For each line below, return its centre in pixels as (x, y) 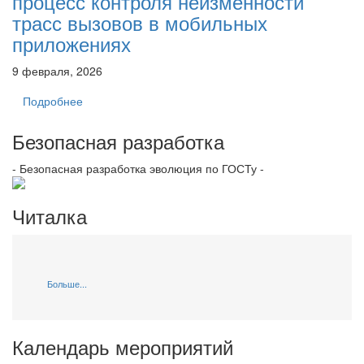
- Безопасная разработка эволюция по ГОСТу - (138, 169)
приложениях (71, 44)
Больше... (67, 284)
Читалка (50, 216)
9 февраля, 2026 (57, 71)
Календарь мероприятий (123, 347)
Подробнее (53, 101)
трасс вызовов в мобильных (140, 23)
